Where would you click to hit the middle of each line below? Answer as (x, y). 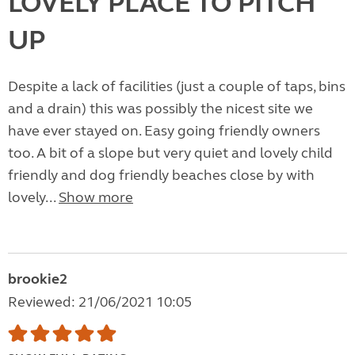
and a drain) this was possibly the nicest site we (160, 109)
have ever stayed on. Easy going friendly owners (164, 131)
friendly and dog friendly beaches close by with (161, 176)
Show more (96, 198)
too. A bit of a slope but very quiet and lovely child (170, 153)
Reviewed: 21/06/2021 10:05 (100, 302)
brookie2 (38, 279)
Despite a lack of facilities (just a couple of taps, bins (177, 87)
